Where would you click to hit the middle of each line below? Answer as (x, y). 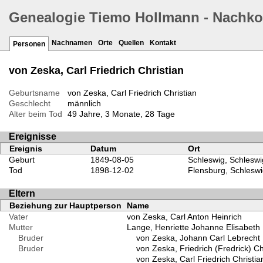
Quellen (131, 43)
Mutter (21, 227)
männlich (84, 104)
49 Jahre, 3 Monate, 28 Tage (121, 114)
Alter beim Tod (36, 114)
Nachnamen (72, 43)
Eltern (22, 193)
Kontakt (163, 43)
